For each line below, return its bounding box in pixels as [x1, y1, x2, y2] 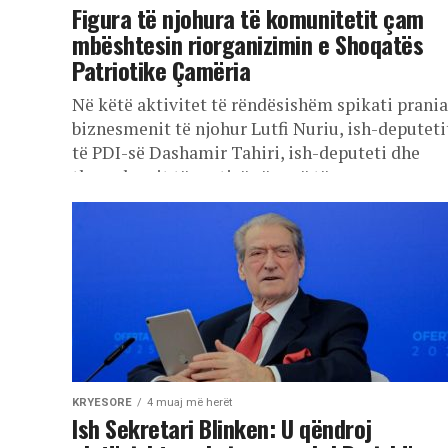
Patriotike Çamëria [72, 52, 251, 88]
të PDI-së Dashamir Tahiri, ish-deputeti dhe [72, 141, 420, 164]
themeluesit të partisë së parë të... [72, 165, 341, 188]
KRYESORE [72, 396, 132, 409]
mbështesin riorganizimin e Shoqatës [72, 26, 424, 62]
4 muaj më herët [147, 396, 232, 409]
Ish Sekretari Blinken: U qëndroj [72, 410, 372, 446]
